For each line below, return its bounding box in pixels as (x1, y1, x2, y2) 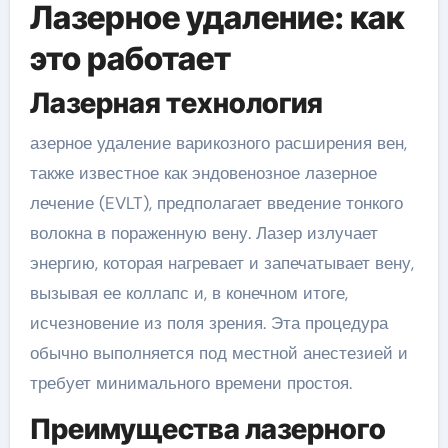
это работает (29, 38, 231, 78)
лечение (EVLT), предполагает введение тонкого (29, 191, 403, 214)
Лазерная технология (29, 86, 323, 121)
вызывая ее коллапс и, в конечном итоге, (29, 281, 348, 304)
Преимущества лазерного (29, 411, 386, 446)
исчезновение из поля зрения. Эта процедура (29, 311, 388, 334)
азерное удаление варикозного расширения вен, (29, 131, 407, 154)
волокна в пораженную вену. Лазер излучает (29, 221, 378, 244)
